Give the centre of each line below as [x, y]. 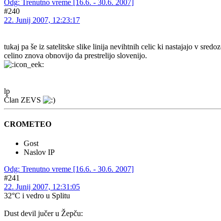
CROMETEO [28, 124]
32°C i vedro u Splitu [37, 196]
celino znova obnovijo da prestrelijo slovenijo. [75, 55]
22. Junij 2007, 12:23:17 [42, 20]
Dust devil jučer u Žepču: [43, 214]
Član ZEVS [23, 100]
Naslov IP [39, 152]
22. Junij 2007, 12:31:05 [42, 187]
